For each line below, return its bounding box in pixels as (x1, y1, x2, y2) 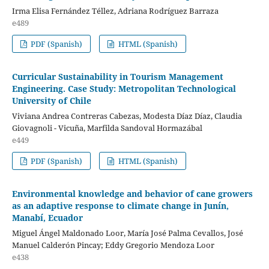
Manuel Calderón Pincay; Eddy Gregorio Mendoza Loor (11, 239, 214, 250)
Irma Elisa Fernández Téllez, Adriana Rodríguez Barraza (11, 5, 219, 16)
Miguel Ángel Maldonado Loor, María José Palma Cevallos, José (11, 227, 243, 238)
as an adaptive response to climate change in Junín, (11, 199, 229, 211)
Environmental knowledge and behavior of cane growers (11, 187, 253, 199)
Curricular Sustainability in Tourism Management (11, 70, 223, 82)
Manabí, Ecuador (11, 211, 83, 223)
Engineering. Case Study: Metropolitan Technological (11, 82, 236, 94)
